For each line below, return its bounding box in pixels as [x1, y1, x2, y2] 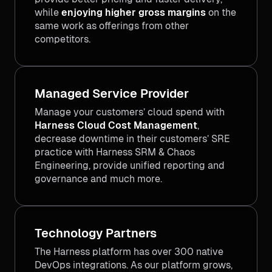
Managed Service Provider [35, 86, 189, 100]
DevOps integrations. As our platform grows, [35, 259, 233, 271]
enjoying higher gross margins [61, 6, 206, 18]
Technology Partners [35, 226, 157, 240]
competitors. [35, 33, 90, 45]
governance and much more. [35, 172, 162, 185]
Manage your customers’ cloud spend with [35, 106, 225, 118]
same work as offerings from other [35, 19, 189, 32]
